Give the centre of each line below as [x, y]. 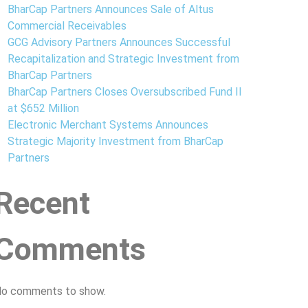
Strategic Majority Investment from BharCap [115, 141]
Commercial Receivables [67, 26]
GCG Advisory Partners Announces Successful [119, 42]
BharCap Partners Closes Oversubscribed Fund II [125, 92]
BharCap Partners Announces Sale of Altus [111, 9]
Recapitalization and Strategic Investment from [123, 59]
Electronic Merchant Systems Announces [108, 125]
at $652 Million [43, 108]
